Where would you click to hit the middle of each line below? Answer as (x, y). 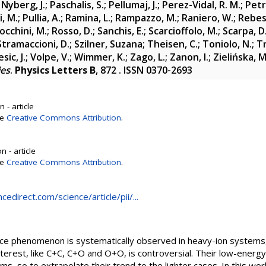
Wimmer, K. (100, 57)
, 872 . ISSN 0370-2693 (144, 70)
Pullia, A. (42, 18)
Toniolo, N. (227, 44)
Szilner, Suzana (108, 44)
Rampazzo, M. (146, 18)
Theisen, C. (172, 44)
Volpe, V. (50, 57)
